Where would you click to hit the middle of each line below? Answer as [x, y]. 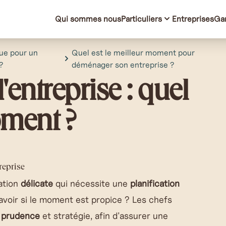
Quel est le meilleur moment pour [133, 52]
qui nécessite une [92, 183]
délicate [37, 183]
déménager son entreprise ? [123, 65]
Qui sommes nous [88, 19]
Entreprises [193, 19]
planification [155, 183]
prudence [20, 216]
